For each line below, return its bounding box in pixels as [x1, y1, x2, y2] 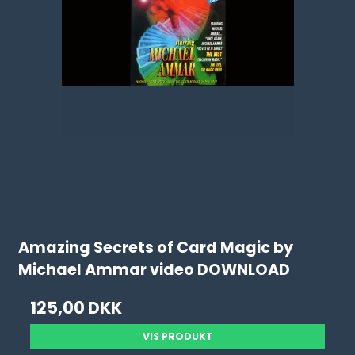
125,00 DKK [30, 296, 123, 319]
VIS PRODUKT [142, 330, 213, 343]
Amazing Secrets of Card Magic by [18, 237, 294, 259]
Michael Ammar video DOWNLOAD [18, 259, 291, 281]
